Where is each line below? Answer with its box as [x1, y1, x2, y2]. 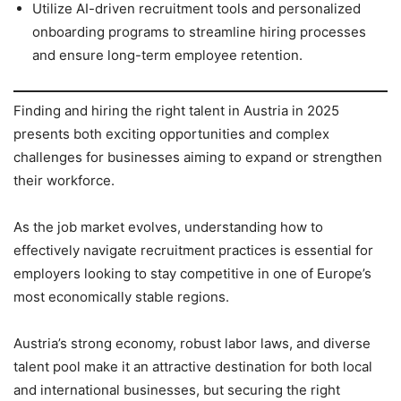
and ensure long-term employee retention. [32, 47, 303, 64]
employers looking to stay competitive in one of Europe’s [13, 264, 371, 282]
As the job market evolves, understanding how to [13, 218, 323, 235]
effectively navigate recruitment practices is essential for [13, 241, 373, 259]
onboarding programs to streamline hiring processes [32, 23, 366, 40]
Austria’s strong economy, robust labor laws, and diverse [13, 334, 371, 352]
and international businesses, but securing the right [13, 380, 340, 398]
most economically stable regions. [13, 287, 229, 305]
